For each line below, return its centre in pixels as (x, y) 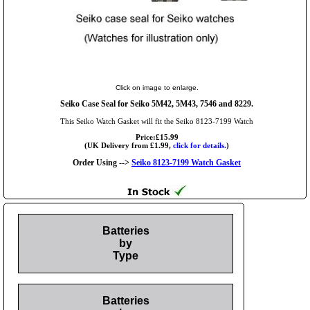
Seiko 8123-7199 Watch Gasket (186, 162)
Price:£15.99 (157, 137)
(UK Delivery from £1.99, (129, 145)
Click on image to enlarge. (157, 87)
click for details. (200, 145)
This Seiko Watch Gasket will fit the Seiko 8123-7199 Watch (157, 121)
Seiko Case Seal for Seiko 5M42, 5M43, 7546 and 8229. (157, 103)
